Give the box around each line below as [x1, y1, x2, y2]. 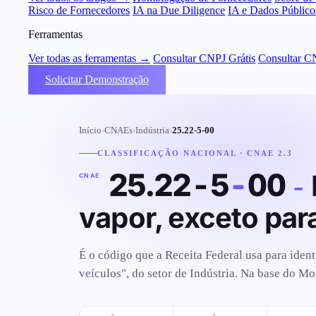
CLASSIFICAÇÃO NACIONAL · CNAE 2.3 [97, 149, 293, 157]
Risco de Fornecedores [28, 4, 130, 16]
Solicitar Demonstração [45, 73, 149, 85]
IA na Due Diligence [133, 4, 225, 16]
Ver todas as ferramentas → [28, 52, 150, 64]
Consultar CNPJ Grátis [153, 52, 255, 64]
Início [79, 126, 102, 135]
